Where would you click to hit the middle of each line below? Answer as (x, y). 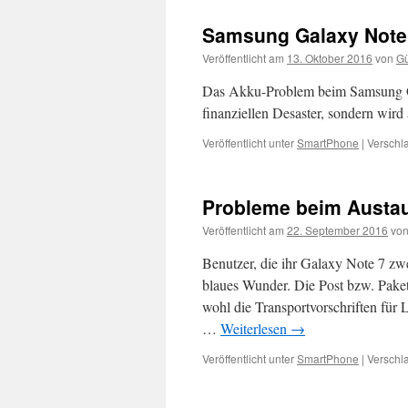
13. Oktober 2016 (330, 58)
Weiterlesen (255, 328)
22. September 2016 (337, 230)
